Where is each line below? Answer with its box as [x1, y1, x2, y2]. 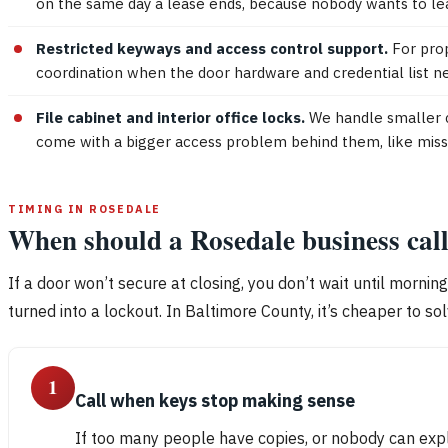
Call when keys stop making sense [75, 388, 355, 412]
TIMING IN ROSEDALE [8, 201, 161, 216]
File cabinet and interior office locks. [36, 107, 305, 127]
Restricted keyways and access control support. [36, 38, 388, 58]
